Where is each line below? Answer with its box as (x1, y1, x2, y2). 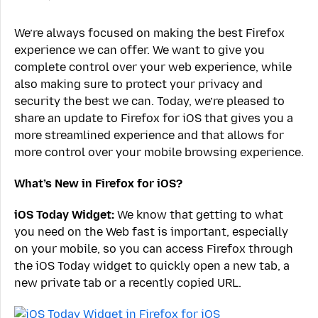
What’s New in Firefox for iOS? (14, 177, 182, 191)
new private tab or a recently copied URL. (14, 276, 241, 290)
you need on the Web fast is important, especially (14, 225, 288, 239)
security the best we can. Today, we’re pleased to (14, 94, 285, 109)
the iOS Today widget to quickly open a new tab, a (14, 259, 290, 273)
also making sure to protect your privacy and (14, 77, 263, 92)
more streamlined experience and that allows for (14, 128, 284, 143)
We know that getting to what (114, 208, 283, 222)
